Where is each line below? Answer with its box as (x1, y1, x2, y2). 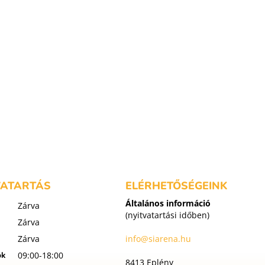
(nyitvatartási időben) (125, 209, 209, 221)
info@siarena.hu (125, 233, 191, 245)
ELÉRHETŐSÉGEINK (125, 179, 227, 193)
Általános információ (125, 198, 211, 209)
